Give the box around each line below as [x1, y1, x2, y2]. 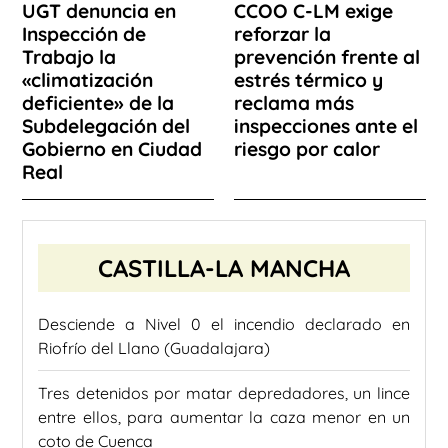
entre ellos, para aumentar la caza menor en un [38, 407, 410, 428]
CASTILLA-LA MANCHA [98, 253, 350, 284]
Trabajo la [22, 45, 116, 70]
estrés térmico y [234, 68, 383, 93]
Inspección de [22, 22, 146, 47]
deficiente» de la [22, 91, 174, 116]
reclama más [234, 91, 354, 116]
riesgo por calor [234, 137, 380, 162]
